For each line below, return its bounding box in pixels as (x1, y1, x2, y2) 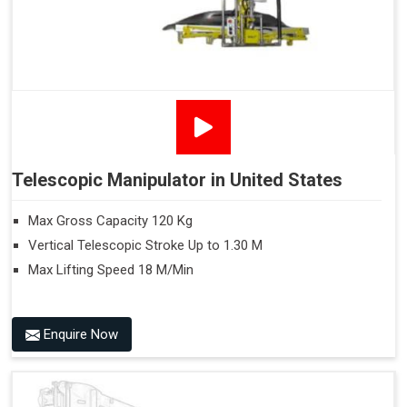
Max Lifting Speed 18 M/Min (28, 261, 194, 278)
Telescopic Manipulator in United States (12, 168, 342, 191)
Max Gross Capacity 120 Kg (28, 212, 193, 229)
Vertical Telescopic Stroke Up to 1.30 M (28, 236, 263, 253)
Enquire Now (40, 325, 118, 342)
